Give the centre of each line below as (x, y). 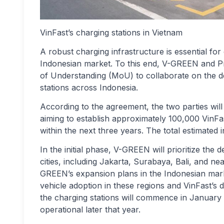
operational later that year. (90, 209)
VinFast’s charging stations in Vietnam (111, 32)
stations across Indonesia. (89, 87)
